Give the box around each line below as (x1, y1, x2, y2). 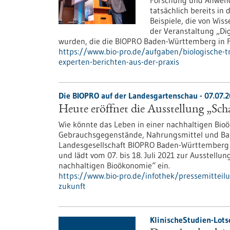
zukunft (59, 181, 86, 191)
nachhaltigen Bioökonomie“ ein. (59, 160, 170, 170)
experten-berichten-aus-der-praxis (59, 56, 179, 67)
